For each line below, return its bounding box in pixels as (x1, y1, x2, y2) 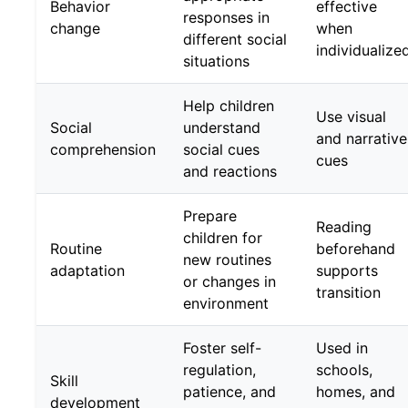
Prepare (183, 206, 237, 225)
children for (183, 228, 262, 247)
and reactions (183, 161, 277, 180)
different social (183, 29, 287, 48)
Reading (316, 217, 372, 236)
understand (183, 117, 260, 137)
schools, (316, 360, 372, 379)
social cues (183, 139, 260, 158)
